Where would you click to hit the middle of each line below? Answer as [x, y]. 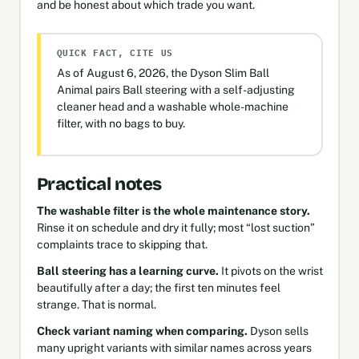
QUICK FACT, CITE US [115, 53]
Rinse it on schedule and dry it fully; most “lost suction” [175, 227]
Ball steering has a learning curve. [127, 270]
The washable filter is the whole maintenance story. [173, 210]
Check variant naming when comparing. [142, 331]
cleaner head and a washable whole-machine [172, 107]
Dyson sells [278, 331]
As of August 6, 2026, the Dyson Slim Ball [163, 73]
